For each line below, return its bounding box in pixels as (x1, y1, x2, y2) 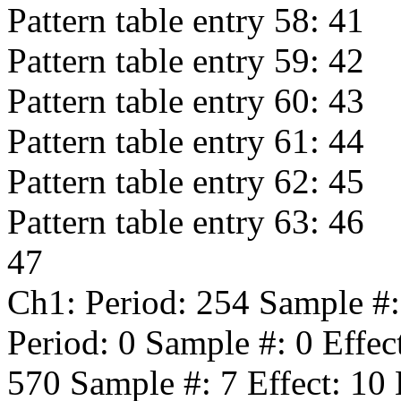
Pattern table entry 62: (7, 162, 328, 200)
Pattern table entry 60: (7, 81, 328, 120)
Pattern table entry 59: (7, 41, 328, 80)
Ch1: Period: (7, 283, 196, 321)
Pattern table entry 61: (7, 122, 328, 160)
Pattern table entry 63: (7, 202, 328, 241)
